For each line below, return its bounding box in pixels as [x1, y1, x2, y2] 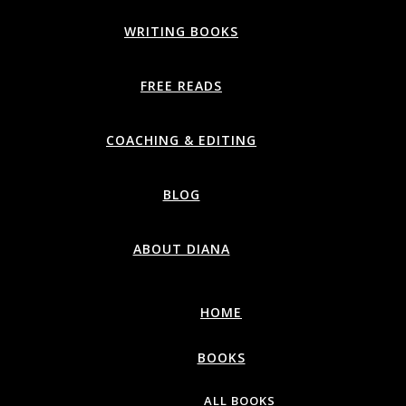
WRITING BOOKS [124, 23, 238, 40]
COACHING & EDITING [106, 131, 256, 149]
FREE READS [140, 77, 222, 94]
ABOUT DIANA [132, 240, 230, 257]
